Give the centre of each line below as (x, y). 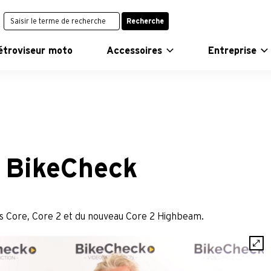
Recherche (145, 21)
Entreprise (233, 51)
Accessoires (135, 51)
